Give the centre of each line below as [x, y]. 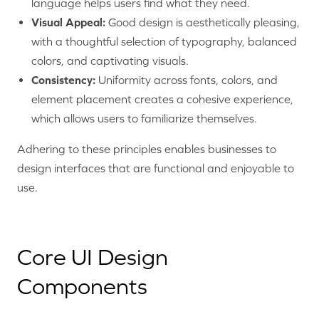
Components [82, 287]
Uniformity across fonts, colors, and [187, 80]
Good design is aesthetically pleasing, [203, 22]
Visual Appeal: [68, 22]
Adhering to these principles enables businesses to [147, 149]
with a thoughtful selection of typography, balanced [164, 42]
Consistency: [63, 80]
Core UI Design [93, 257]
